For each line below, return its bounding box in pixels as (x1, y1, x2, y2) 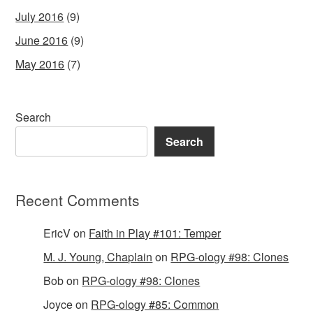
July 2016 (15, 8, 64, 24)
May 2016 (15, 55, 65, 72)
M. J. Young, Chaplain (43, 248, 153, 265)
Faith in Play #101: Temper (89, 224, 221, 241)
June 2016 (15, 31, 68, 48)
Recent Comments (15, 189, 140, 210)
